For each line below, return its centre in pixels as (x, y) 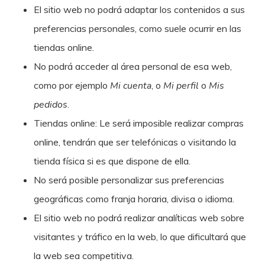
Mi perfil (181, 86)
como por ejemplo (72, 85)
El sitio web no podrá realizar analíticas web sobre (139, 218)
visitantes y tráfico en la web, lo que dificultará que (140, 237)
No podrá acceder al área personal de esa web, (132, 66)
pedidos (50, 105)
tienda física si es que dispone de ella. (112, 161)
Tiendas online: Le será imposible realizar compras (138, 123)
